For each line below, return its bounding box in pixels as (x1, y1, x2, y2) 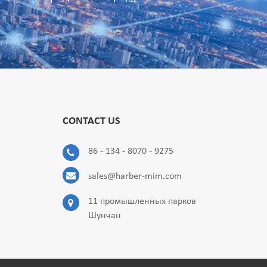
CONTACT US (62, 116, 120, 127)
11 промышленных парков (88, 197, 196, 206)
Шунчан (88, 211, 121, 221)
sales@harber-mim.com (88, 172, 182, 181)
